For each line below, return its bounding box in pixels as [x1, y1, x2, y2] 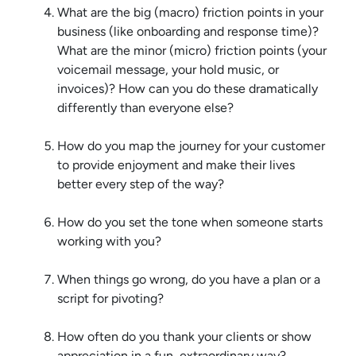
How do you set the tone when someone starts [57, 215, 323, 230]
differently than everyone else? [57, 100, 234, 116]
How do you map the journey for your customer [57, 138, 325, 154]
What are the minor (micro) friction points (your [57, 43, 327, 59]
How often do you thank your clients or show [57, 329, 311, 345]
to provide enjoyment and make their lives [57, 157, 295, 173]
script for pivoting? [57, 291, 164, 307]
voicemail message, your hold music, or [57, 62, 279, 78]
